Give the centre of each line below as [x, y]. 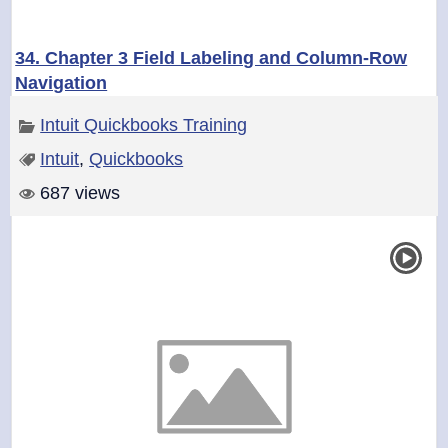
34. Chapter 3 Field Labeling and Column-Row [211, 57]
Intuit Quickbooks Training [144, 124]
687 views [78, 192]
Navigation [61, 82]
